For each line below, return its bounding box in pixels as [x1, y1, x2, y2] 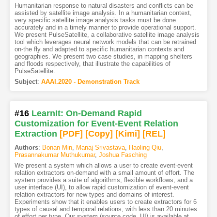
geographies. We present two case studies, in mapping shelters [14, 52, 192, 60]
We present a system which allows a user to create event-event [14, 162, 193, 170]
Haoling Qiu [128, 144, 161, 152]
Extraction [14, 129, 57, 139]
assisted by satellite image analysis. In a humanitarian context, [14, 9, 192, 16]
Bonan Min [42, 144, 72, 152]
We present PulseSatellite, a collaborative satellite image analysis [14, 31, 200, 38]
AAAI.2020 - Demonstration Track [41, 77, 139, 85]
